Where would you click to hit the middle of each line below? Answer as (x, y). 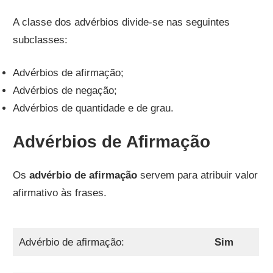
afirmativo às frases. (60, 193)
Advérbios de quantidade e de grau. (94, 108)
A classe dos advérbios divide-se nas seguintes (122, 22)
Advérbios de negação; (65, 91)
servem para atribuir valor (198, 175)
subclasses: (41, 40)
